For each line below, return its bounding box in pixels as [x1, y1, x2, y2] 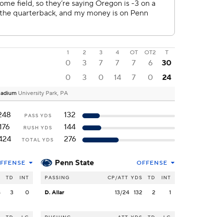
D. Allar [45, 189, 64, 197]
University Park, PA [18, 90, 68, 97]
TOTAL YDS [22, 137, 54, 143]
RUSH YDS [23, 124, 52, 131]
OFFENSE [137, 159, 168, 167]
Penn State [55, 158, 94, 168]
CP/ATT [108, 174, 128, 181]
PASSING [45, 174, 70, 181]
